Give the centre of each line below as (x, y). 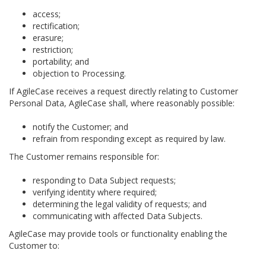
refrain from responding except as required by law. (129, 139)
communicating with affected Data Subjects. (118, 216)
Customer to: (34, 246)
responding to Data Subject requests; (104, 180)
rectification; (56, 26)
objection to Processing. (79, 73)
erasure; (48, 38)
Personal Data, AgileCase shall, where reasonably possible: (122, 103)
